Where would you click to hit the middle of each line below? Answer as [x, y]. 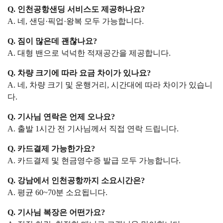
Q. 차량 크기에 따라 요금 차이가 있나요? [79, 73]
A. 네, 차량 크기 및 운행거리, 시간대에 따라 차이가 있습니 [110, 85]
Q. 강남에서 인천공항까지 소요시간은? [76, 180]
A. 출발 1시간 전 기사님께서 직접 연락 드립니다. [93, 128]
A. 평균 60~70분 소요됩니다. [58, 192]
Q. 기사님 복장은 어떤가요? [56, 212]
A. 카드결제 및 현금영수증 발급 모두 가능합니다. [94, 160]
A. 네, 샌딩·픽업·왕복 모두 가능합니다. [76, 21]
